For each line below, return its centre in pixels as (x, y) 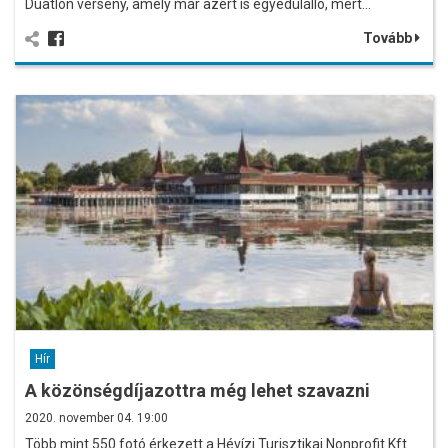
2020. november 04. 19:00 (96, 417)
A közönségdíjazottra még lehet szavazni (197, 390)
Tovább (389, 37)
